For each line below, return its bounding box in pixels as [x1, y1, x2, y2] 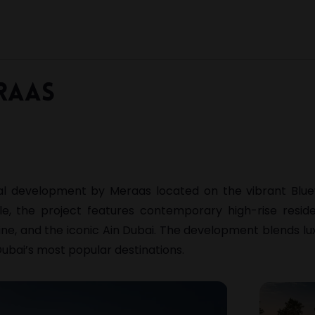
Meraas [110, 183, 152, 199]
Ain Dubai [102, 222, 155, 238]
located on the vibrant [151, 183, 292, 199]
